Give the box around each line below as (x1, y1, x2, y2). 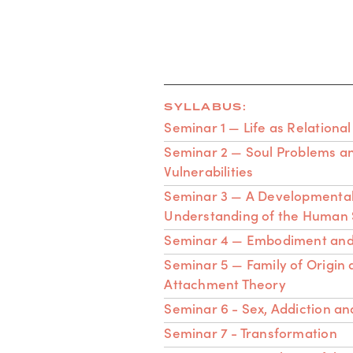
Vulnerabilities (164, 161, 254, 180)
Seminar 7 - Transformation (164, 322, 337, 342)
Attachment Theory (164, 273, 286, 293)
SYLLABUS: (164, 98, 247, 114)
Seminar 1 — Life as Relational (164, 117, 351, 136)
